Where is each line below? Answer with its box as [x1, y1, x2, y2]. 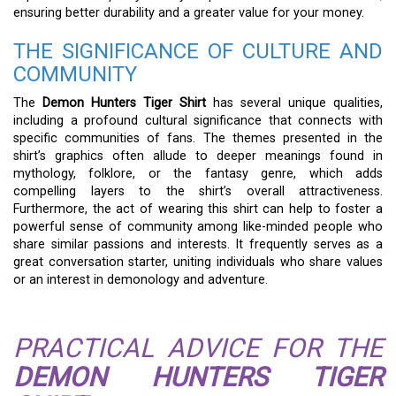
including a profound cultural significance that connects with [13, 112, 383, 128]
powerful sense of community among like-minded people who [13, 218, 383, 234]
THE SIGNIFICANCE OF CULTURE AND [13, 38, 383, 64]
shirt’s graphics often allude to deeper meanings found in [13, 148, 383, 164]
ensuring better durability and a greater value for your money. [13, 4, 364, 20]
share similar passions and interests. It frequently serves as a [13, 236, 383, 252]
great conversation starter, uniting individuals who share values [13, 254, 383, 270]
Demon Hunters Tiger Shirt [42, 95, 206, 110]
